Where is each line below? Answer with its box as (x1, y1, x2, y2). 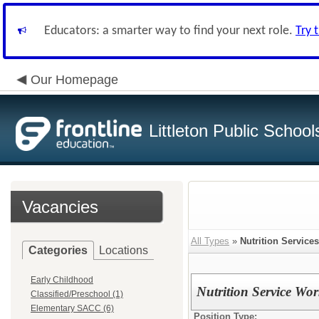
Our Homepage (31, 73, 118, 87)
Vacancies (22, 197, 98, 216)
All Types (191, 236, 229, 246)
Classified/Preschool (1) (31, 289, 123, 299)
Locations (99, 244, 148, 256)
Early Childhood (31, 275, 93, 285)
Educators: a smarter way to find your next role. (44, 24, 296, 38)
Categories (28, 244, 88, 256)
